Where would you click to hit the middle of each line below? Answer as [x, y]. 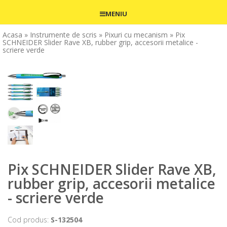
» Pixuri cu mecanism [133, 34]
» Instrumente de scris [61, 34]
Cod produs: [29, 220]
